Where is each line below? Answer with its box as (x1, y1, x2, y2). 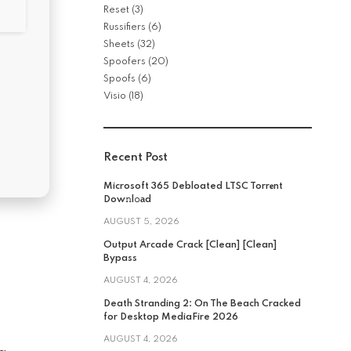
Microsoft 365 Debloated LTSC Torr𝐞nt (103, 182, 283, 191)
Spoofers (103, 57, 146, 67)
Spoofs (103, 74, 136, 84)
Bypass (103, 254, 137, 263)
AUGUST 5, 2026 (103, 217, 179, 226)
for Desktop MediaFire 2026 (103, 313, 238, 322)
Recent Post (103, 152, 168, 163)
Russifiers (103, 23, 146, 32)
